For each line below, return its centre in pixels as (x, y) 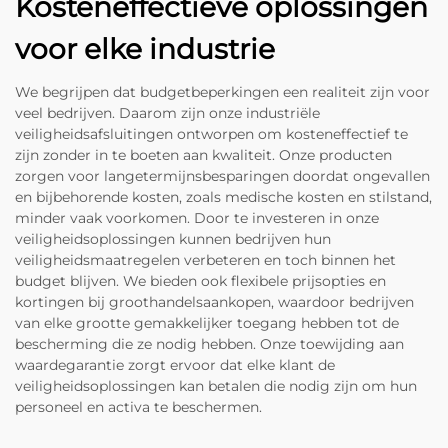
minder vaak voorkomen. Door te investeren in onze (197, 217)
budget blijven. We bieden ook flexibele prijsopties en (200, 280)
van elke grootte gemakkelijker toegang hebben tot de (207, 322)
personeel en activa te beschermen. (138, 406)
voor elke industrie (145, 48)
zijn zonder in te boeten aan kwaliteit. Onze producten (203, 154)
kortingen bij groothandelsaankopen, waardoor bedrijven (214, 301)
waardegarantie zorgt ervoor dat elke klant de (175, 364)
